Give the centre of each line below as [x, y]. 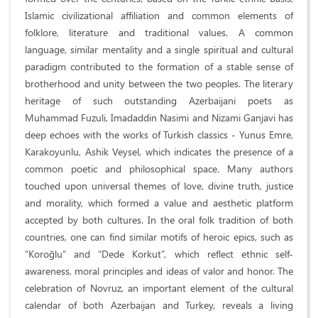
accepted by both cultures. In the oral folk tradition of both [159, 220]
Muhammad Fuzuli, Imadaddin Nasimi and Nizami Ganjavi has [159, 118]
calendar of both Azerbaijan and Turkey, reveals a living [159, 305]
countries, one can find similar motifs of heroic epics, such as [159, 237]
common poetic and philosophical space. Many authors [159, 169]
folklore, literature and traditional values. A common [159, 33]
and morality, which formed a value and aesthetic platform [159, 203]
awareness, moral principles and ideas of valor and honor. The [159, 271]
